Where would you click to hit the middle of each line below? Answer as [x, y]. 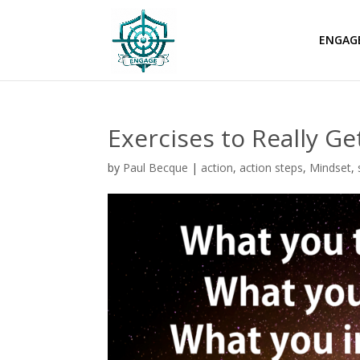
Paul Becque [156, 168]
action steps [272, 168]
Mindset [331, 168]
